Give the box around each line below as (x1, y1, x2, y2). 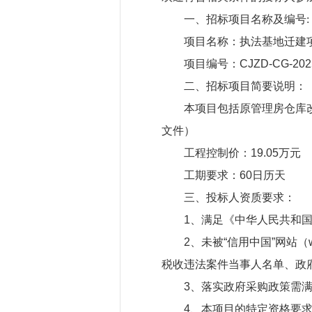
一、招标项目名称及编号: (184, 13, 309, 25)
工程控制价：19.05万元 (184, 147, 301, 159)
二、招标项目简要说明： (184, 80, 306, 92)
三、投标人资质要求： (184, 192, 295, 203)
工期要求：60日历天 (184, 169, 286, 181)
